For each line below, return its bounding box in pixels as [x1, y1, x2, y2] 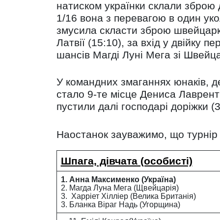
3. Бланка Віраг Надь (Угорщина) [60, 200, 180, 209]
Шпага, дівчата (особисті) [60, 155, 192, 166]
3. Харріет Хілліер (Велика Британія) [60, 192, 196, 200]
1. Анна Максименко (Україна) [60, 175, 176, 184]
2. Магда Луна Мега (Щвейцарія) [60, 184, 179, 192]
